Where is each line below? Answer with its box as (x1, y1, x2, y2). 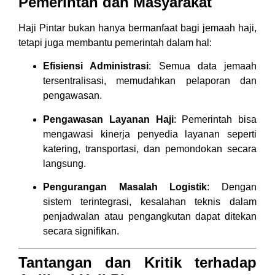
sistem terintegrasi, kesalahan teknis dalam (43, 196, 257, 207)
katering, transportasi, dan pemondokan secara (43, 143, 257, 154)
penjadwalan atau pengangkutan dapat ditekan (43, 211, 257, 222)
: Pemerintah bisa (173, 114, 257, 125)
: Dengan (207, 182, 257, 193)
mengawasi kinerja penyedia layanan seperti (43, 128, 257, 139)
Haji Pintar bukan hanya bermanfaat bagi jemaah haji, (18, 23, 257, 34)
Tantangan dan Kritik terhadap (18, 254, 257, 271)
